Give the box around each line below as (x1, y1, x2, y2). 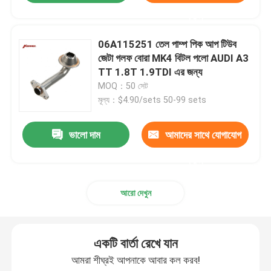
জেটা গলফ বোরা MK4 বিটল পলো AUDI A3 (98, 51, 249, 64)
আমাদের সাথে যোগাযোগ (165, 129, 242, 142)
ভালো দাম (68, 129, 100, 142)
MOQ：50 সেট (98, 80, 149, 91)
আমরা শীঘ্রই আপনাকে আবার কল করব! (71, 254, 200, 267)
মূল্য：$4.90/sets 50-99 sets (98, 94, 207, 105)
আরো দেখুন (120, 188, 151, 198)
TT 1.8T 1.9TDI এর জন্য (98, 65, 203, 78)
